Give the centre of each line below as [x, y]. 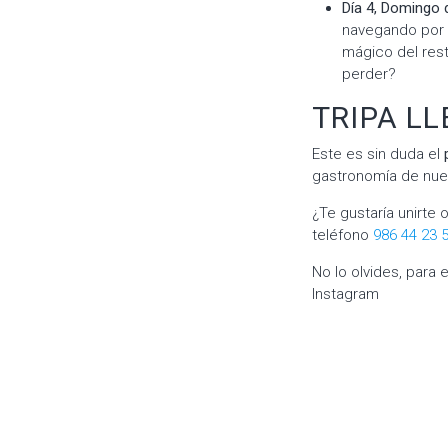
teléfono [342, 235]
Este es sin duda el [378, 154]
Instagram [345, 294]
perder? [369, 73]
